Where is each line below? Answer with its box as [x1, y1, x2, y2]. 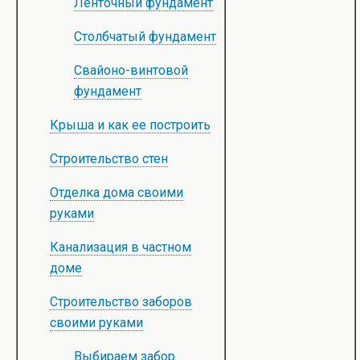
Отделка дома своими [50, 185, 183, 200]
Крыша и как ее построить [50, 117, 211, 133]
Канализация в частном [50, 239, 191, 255]
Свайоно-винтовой [74, 63, 188, 78]
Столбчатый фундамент [74, 29, 216, 44]
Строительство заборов [50, 294, 192, 309]
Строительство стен [50, 151, 168, 166]
